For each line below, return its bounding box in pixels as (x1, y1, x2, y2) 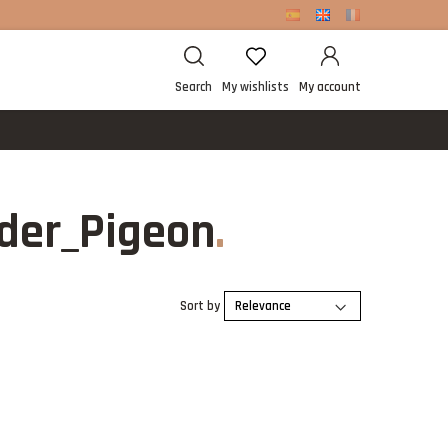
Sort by (180, 298, 220, 314)
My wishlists (222, 79, 289, 96)
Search (175, 79, 212, 96)
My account (299, 79, 361, 96)
